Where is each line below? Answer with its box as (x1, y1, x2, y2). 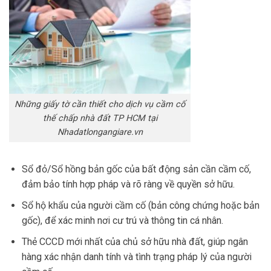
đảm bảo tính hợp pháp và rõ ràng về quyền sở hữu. (21, 178, 235, 191)
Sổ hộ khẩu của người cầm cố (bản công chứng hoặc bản (21, 200, 260, 212)
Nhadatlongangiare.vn (57, 126, 143, 137)
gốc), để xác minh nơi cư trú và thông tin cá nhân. (21, 215, 223, 227)
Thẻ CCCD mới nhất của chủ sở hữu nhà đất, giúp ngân (21, 235, 248, 247)
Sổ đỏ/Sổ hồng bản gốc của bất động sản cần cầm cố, (21, 163, 251, 175)
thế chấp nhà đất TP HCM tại (42, 113, 157, 123)
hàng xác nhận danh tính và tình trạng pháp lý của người (21, 250, 252, 263)
